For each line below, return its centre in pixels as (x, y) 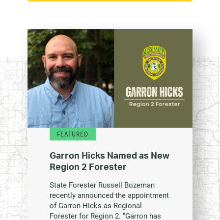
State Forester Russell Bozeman (102, 185)
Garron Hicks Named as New (110, 155)
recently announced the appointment (109, 195)
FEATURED (73, 134)
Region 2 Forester (88, 167)
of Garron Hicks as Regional (96, 206)
